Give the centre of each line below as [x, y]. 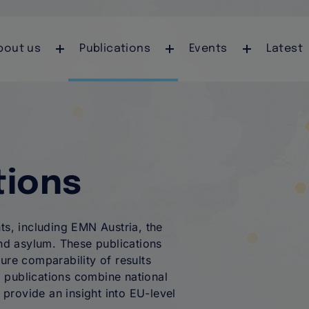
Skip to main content [154, 18]
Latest [284, 49]
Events [208, 49]
